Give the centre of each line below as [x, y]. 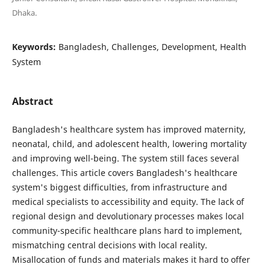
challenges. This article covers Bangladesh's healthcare [124, 172]
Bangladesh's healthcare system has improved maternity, [129, 129]
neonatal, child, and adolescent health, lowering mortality [129, 143]
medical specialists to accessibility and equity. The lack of [128, 201]
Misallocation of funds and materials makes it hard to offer [131, 259]
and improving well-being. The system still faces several [125, 158]
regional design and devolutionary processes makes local [128, 216]
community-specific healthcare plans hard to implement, [127, 230]
